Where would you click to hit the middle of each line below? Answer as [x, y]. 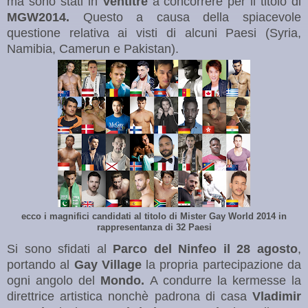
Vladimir [277, 296]
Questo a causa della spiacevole [192, 17]
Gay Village [108, 264]
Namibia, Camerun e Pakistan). [95, 48]
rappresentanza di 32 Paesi [154, 227]
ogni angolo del [51, 280]
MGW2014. [45, 17]
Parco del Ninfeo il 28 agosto [206, 249]
